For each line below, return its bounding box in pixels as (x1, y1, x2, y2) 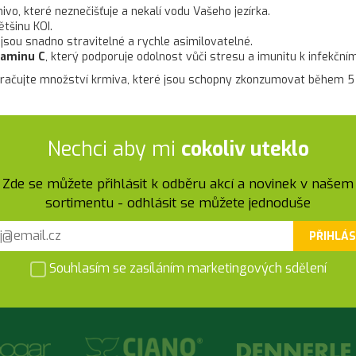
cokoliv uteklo (180, 136, 309, 162)
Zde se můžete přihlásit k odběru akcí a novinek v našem (2, 175, 354, 193)
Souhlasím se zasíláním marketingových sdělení (45, 260, 327, 277)
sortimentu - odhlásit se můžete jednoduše (45, 194, 311, 212)
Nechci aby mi (47, 136, 181, 162)
